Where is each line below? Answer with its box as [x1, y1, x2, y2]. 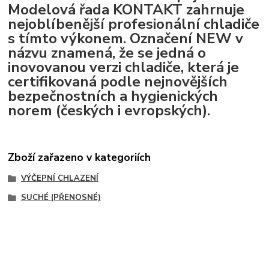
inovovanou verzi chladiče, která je [8, 58, 240, 77]
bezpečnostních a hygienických [8, 86, 219, 106]
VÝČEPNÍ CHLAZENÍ [20, 172, 98, 184]
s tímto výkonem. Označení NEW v [8, 29, 244, 49]
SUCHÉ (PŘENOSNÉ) [20, 192, 101, 203]
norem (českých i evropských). [8, 101, 211, 121]
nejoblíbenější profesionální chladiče [8, 14, 260, 34]
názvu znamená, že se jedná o [8, 43, 207, 63]
